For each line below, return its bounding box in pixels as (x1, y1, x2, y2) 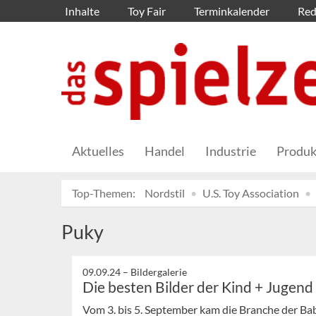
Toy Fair (128, 4, 166, 18)
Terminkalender (194, 4, 269, 18)
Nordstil (145, 186, 185, 200)
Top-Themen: (72, 186, 135, 200)
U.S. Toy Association (202, 186, 299, 200)
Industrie (205, 143, 256, 159)
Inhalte (65, 4, 99, 18)
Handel (145, 143, 185, 159)
